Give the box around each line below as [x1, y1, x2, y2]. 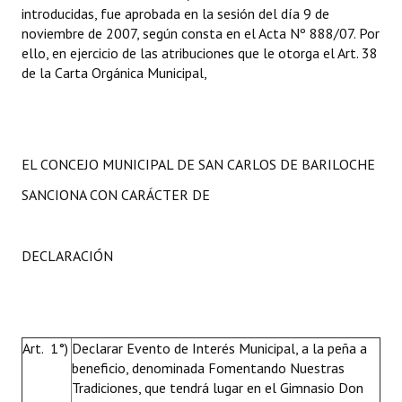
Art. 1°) [22, 339, 68, 357]
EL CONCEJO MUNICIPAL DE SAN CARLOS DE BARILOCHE [22, 155, 375, 173]
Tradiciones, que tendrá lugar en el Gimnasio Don [72, 379, 363, 397]
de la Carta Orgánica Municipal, [22, 64, 207, 82]
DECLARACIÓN [22, 247, 113, 265]
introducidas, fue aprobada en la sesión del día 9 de [22, 4, 329, 22]
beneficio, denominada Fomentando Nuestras [72, 359, 345, 377]
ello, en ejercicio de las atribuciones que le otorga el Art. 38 [22, 44, 378, 62]
